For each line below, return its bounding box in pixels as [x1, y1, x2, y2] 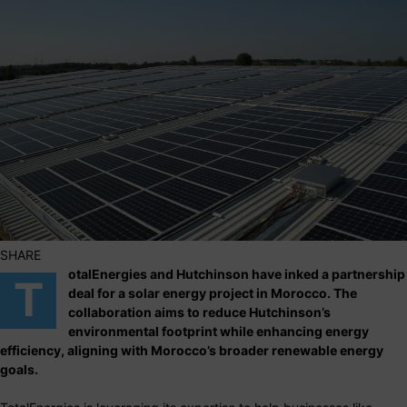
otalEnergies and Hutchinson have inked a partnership [68, 265, 405, 282]
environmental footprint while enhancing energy [68, 323, 369, 339]
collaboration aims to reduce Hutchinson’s [68, 303, 331, 320]
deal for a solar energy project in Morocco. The [68, 284, 357, 301]
